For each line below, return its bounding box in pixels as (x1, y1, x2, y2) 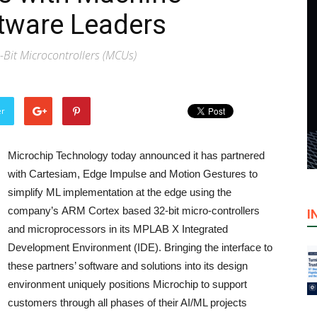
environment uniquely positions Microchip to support (8, 278, 247, 290)
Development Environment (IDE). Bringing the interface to (8, 241, 272, 253)
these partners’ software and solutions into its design (8, 260, 248, 272)
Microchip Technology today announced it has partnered (8, 149, 265, 161)
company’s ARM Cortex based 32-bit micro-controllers (8, 204, 260, 217)
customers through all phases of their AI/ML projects (8, 296, 247, 309)
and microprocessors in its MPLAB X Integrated (8, 223, 228, 235)
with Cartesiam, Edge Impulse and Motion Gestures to (8, 168, 258, 180)
